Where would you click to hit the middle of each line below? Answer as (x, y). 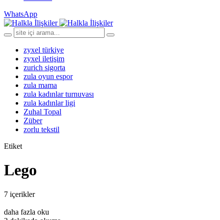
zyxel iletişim (44, 59)
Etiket (13, 146)
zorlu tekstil (41, 129)
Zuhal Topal (42, 112)
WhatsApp (21, 14)
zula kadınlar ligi (49, 103)
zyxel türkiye (44, 50)
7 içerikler (19, 194)
